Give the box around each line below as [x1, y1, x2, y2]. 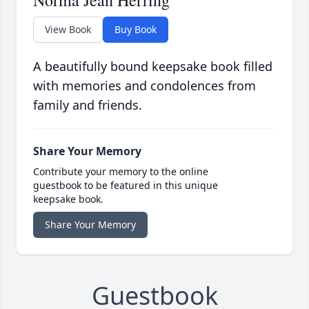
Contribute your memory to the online [33, 165, 208, 179]
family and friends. [33, 97, 142, 114]
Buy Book [114, 23, 157, 37]
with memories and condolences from [33, 77, 256, 94]
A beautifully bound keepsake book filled [33, 58, 272, 75]
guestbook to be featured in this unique [33, 179, 218, 192]
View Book [45, 23, 91, 37]
